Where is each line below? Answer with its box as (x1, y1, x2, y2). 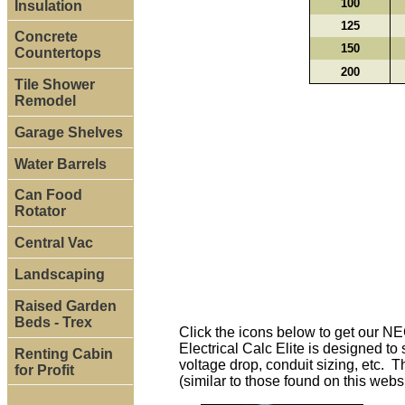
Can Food (14, 187, 82, 203)
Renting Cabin (14, 345, 113, 362)
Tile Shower (14, 77, 95, 93)
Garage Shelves (14, 124, 123, 140)
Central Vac (14, 235, 93, 251)
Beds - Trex (14, 314, 92, 330)
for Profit (14, 362, 74, 378)
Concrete (14, 29, 78, 45)
